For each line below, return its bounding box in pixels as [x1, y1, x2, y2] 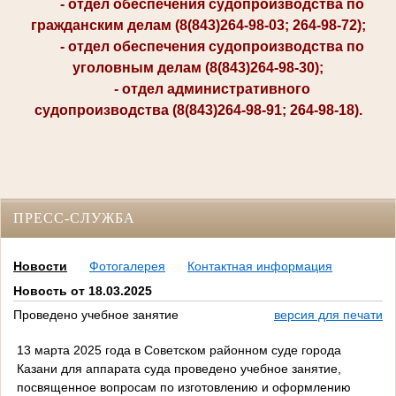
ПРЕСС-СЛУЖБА [13, 210, 135, 225]
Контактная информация [187, 259, 332, 274]
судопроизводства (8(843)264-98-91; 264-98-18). [34, 103, 362, 118]
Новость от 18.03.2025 [13, 284, 152, 299]
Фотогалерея [89, 259, 165, 274]
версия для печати [274, 308, 383, 323]
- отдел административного [86, 81, 310, 96]
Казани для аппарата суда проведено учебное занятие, [16, 361, 341, 376]
